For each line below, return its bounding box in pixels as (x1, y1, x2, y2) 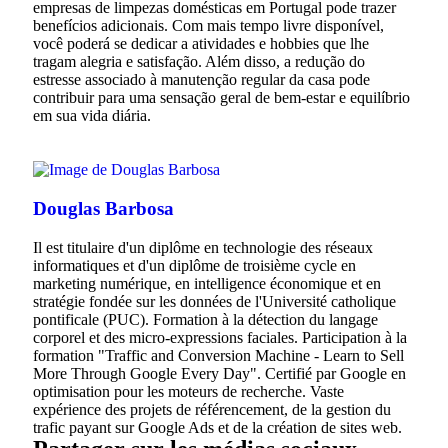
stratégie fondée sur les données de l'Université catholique (33, 292, 396, 310)
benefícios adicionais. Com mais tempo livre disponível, (33, 17, 384, 35)
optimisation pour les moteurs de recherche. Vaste (33, 382, 344, 400)
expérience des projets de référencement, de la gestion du (33, 400, 391, 418)
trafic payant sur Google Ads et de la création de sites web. (33, 418, 402, 436)
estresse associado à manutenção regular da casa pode (33, 71, 370, 89)
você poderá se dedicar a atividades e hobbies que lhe (33, 35, 369, 53)
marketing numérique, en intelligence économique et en (33, 274, 381, 292)
